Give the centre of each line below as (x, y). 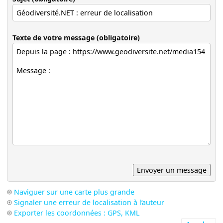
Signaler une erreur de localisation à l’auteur (89, 202)
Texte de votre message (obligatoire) (76, 37)
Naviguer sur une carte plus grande (74, 192)
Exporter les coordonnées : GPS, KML (77, 213)
